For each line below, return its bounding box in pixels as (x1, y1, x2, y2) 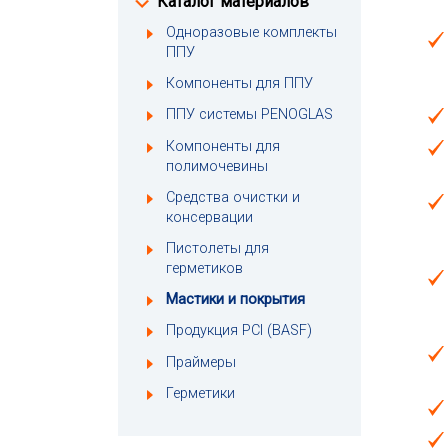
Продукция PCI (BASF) (166, 322, 312, 340)
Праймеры (166, 353, 236, 371)
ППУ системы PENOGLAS (166, 106, 333, 124)
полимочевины (166, 157, 268, 175)
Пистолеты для (166, 239, 269, 257)
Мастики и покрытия (166, 291, 305, 309)
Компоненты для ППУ (166, 75, 313, 93)
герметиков (166, 259, 243, 277)
